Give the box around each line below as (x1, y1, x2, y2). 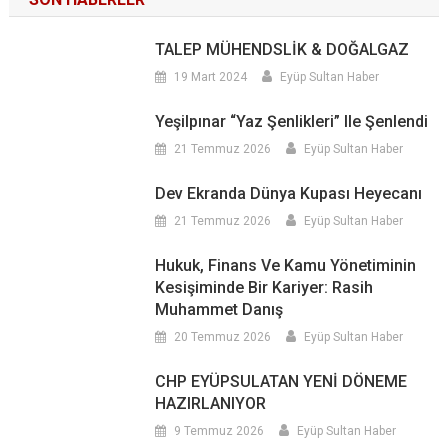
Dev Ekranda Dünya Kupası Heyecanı (155, 184, 423, 204)
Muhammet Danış (155, 300, 284, 320)
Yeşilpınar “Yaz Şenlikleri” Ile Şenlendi (155, 112, 429, 132)
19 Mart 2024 (174, 70, 248, 85)
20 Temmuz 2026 (174, 330, 272, 345)
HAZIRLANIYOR (155, 394, 267, 414)
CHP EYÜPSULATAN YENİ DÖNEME (155, 372, 408, 392)
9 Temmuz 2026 (174, 424, 265, 439)
